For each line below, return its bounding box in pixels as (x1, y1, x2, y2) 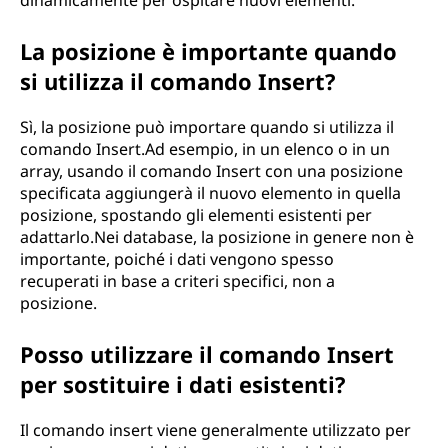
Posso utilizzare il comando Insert (20, 339, 394, 369)
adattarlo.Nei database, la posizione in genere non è (20, 226, 414, 248)
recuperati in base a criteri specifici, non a (20, 270, 335, 292)
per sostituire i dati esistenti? (20, 369, 346, 399)
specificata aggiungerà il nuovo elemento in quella (20, 182, 401, 204)
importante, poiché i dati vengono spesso (20, 248, 334, 270)
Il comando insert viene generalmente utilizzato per (20, 419, 411, 441)
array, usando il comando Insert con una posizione (20, 160, 403, 182)
